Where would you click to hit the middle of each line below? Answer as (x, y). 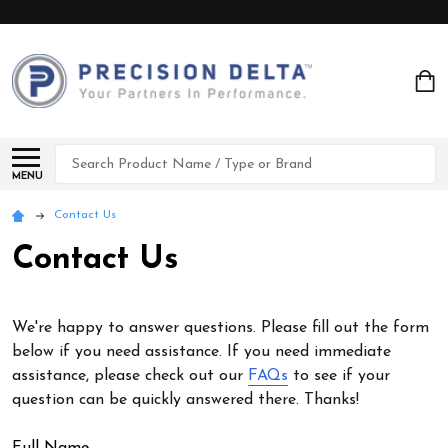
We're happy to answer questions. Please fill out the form (220, 328)
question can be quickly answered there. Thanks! (185, 400)
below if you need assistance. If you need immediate (201, 352)
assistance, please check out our (130, 376)
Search (79, 156)
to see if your (339, 376)
